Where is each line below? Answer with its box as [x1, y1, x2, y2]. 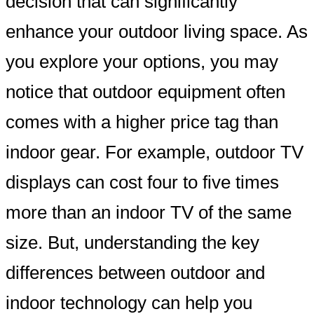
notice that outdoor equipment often [6, 82, 285, 102]
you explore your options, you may [6, 52, 278, 72]
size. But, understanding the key [6, 233, 259, 253]
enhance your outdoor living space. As [6, 22, 308, 42]
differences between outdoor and [6, 263, 265, 283]
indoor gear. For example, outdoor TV [6, 142, 303, 163]
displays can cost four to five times [6, 172, 279, 193]
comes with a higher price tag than [6, 112, 278, 132]
